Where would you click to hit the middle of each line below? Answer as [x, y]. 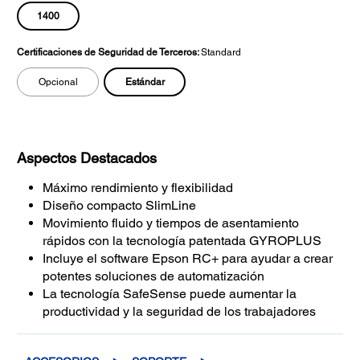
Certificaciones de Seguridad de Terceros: [109, 53]
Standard [221, 53]
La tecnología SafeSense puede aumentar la [170, 294]
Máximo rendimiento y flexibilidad [138, 188]
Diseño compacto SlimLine [119, 206]
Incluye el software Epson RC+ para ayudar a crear [188, 259]
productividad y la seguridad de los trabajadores [181, 312]
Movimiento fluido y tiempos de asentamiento [171, 223]
